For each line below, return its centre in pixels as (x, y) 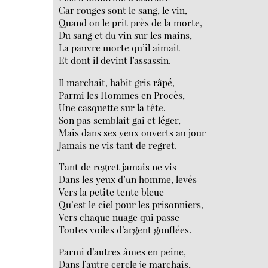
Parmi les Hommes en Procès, (122, 95)
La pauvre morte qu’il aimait (120, 47)
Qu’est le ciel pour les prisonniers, (131, 205)
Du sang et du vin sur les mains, (126, 35)
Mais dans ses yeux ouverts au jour (133, 132)
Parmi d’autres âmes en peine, (123, 251)
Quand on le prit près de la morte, (131, 22)
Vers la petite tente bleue (112, 192)
